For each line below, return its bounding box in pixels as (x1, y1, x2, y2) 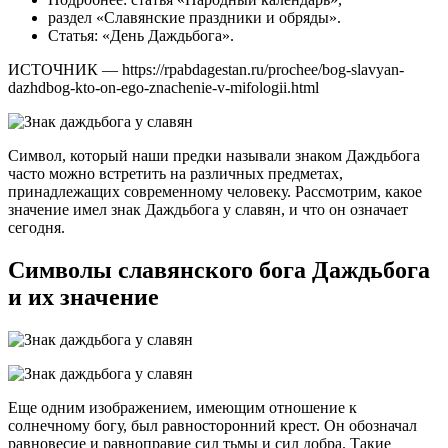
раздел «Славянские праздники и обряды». (48, 9, 341, 27)
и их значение (8, 284, 159, 311)
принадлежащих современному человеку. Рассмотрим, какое (8, 183, 422, 201)
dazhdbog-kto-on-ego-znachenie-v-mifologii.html (8, 79, 319, 97)
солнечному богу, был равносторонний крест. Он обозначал (8, 416, 417, 434)
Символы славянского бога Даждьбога (8, 257, 430, 284)
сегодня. (8, 219, 65, 237)
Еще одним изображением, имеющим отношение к (8, 398, 357, 416)
